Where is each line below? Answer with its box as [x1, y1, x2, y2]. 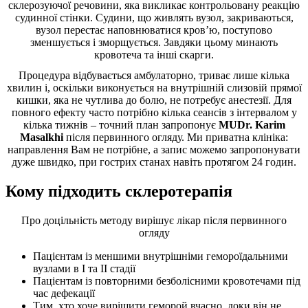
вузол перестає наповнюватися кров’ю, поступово [36, 23, 272, 36]
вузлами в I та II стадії [33, 262, 135, 274]
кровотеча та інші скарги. [94, 48, 214, 60]
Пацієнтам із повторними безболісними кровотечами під [33, 274, 300, 287]
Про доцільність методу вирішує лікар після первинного [21, 214, 287, 226]
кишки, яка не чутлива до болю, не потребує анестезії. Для [16, 93, 291, 106]
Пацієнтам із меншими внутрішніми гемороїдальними [33, 250, 288, 262]
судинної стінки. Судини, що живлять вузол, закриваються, [14, 11, 294, 23]
